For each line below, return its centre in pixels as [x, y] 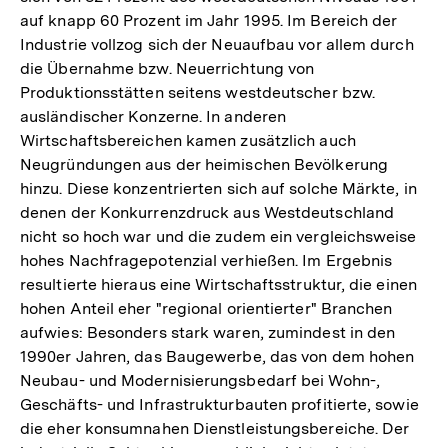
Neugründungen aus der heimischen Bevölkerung [204, 165]
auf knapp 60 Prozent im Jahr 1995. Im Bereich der [209, 21]
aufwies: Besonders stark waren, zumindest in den [208, 333]
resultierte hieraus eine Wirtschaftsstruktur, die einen [218, 285]
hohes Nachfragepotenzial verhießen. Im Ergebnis [206, 261]
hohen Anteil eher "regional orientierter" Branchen [206, 309]
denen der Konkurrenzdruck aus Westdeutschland [207, 213]
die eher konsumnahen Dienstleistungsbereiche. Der [215, 429]
